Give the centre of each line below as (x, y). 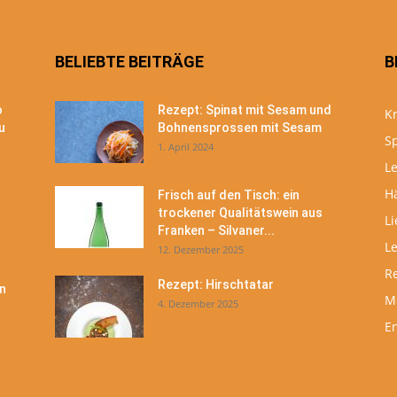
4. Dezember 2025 (198, 304)
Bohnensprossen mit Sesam (240, 128)
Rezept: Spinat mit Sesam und (245, 110)
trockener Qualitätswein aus (240, 213)
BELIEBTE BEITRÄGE (129, 62)
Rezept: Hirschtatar (216, 284)
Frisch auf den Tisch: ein (229, 195)
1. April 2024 (186, 147)
